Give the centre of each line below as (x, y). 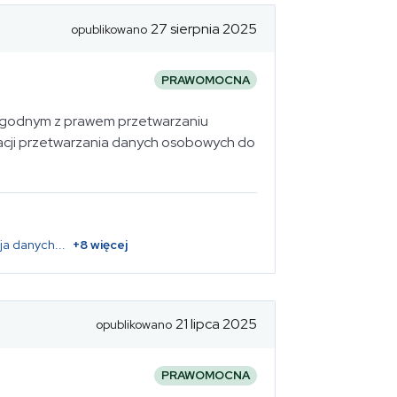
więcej (108, 244)
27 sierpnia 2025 (204, 28)
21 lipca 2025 (216, 324)
